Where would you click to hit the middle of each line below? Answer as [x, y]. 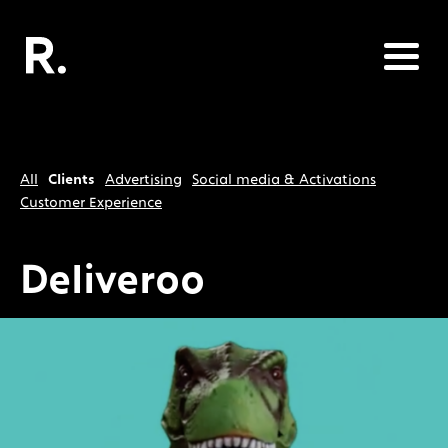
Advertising [143, 178]
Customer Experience [91, 201]
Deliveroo [112, 277]
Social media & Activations [284, 178]
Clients [71, 178]
